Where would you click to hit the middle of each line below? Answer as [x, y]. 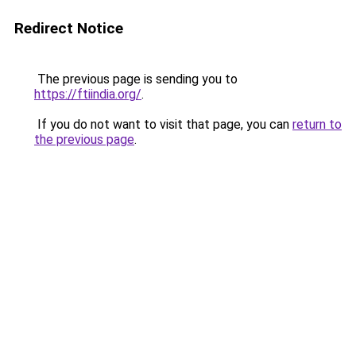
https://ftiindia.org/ [88, 94]
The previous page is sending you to [136, 79]
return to [317, 124]
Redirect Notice [69, 28]
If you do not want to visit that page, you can [163, 124]
